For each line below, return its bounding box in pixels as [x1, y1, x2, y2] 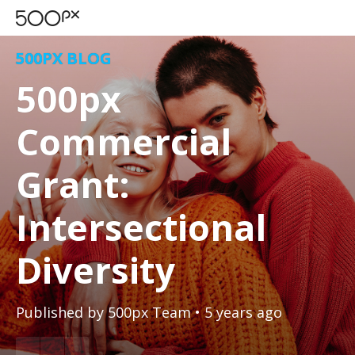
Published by [16, 303, 108, 322]
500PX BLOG [16, 48, 112, 69]
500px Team [108, 303, 191, 322]
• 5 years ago [195, 303, 282, 322]
